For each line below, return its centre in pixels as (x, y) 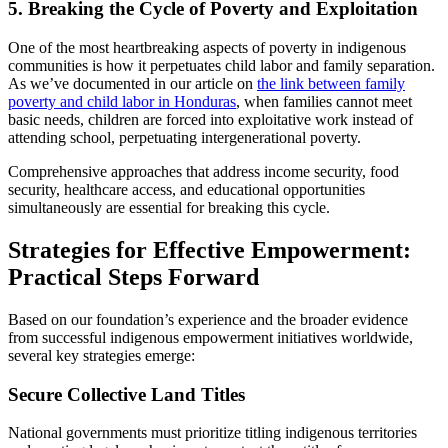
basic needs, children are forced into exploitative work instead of (210, 119)
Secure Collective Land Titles (126, 394)
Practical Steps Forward (133, 276)
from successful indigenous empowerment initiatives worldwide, (210, 337)
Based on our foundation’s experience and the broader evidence (208, 319)
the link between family (331, 83)
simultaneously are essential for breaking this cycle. (169, 207)
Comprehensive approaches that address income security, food (203, 171)
